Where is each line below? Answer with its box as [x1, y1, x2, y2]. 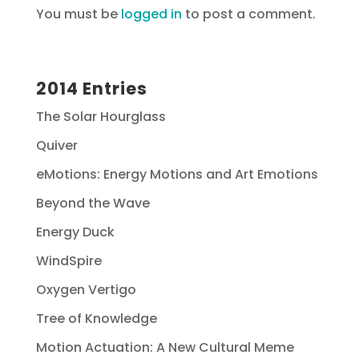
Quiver [35, 136, 78, 155]
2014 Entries [35, 77, 147, 101]
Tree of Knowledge [35, 309, 157, 329]
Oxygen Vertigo [35, 280, 136, 300]
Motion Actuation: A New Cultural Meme [35, 338, 294, 357]
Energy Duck [35, 223, 115, 242]
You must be [35, 5, 121, 24]
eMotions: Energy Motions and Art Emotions [35, 165, 318, 184]
